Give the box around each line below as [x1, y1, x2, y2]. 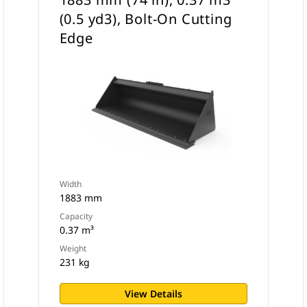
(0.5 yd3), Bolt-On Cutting [59, 10, 232, 28]
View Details [124, 287, 182, 300]
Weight [59, 243, 86, 254]
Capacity [59, 210, 93, 222]
